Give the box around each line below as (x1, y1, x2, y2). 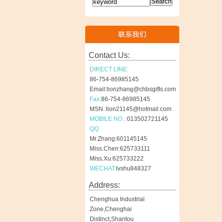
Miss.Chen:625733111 (90, 145, 150, 153)
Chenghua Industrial (90, 196, 145, 203)
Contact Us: (89, 51, 130, 60)
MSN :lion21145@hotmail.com (90, 106, 171, 113)
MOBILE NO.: (90, 115, 127, 123)
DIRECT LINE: (90, 66, 128, 73)
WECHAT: (90, 165, 116, 172)
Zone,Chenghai (90, 206, 132, 213)
